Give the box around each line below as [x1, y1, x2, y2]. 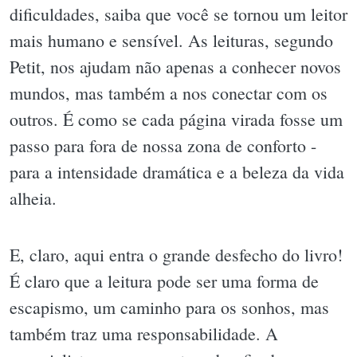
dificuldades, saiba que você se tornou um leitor [10, 2, 347, 25]
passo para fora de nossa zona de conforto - [10, 133, 316, 157]
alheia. [10, 186, 57, 210]
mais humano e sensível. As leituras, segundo [10, 28, 333, 52]
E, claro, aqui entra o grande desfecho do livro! [10, 243, 343, 267]
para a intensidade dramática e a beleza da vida [10, 159, 344, 183]
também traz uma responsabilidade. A [10, 322, 278, 346]
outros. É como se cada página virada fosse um [10, 107, 343, 131]
